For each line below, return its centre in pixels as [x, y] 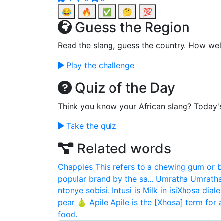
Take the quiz [90, 126]
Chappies [75, 167]
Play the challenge [99, 65]
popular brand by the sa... [106, 179]
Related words [122, 148]
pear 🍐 [72, 202]
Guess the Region [131, 27]
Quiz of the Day [123, 88]
